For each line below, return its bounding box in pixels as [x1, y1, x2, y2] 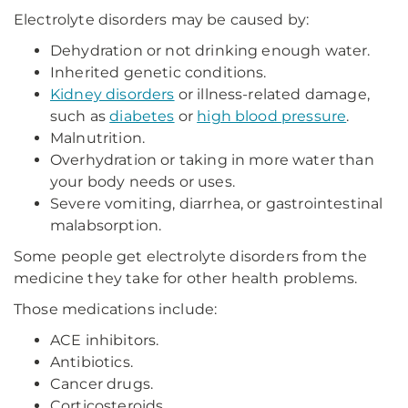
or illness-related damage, [174, 86, 370, 103]
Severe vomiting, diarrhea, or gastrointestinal [50, 195, 383, 212]
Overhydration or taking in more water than [50, 151, 374, 168]
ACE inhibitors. [50, 331, 159, 349]
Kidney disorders [50, 86, 175, 103]
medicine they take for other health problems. [14, 270, 358, 287]
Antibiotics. [50, 353, 133, 371]
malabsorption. [50, 217, 162, 234]
